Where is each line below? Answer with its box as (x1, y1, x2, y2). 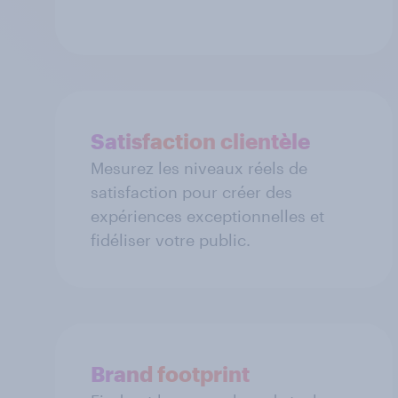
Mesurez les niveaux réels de (91, 157, 307, 178)
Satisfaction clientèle (91, 127, 310, 154)
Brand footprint (91, 360, 250, 386)
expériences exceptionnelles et (91, 205, 324, 226)
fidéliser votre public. (91, 229, 251, 250)
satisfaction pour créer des (91, 181, 292, 202)
